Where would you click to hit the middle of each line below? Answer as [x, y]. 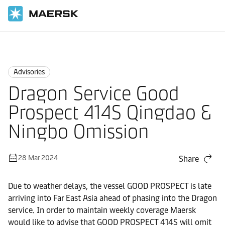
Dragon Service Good [94, 93]
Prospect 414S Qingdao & [109, 113]
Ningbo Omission [79, 132]
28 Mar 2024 [38, 158]
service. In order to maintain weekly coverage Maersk [102, 210]
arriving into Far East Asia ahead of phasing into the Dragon [113, 198]
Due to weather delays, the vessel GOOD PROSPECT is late [110, 186]
